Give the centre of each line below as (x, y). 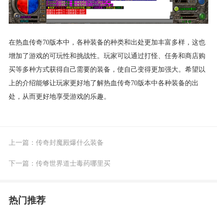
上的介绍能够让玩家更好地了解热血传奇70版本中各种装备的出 (103, 83)
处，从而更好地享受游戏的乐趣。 (59, 96)
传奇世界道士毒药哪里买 (73, 163)
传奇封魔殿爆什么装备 (70, 143)
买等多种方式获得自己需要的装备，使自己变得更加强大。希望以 (107, 69)
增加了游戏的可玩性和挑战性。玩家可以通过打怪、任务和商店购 (107, 55)
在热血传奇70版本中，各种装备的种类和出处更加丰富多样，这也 (107, 42)
